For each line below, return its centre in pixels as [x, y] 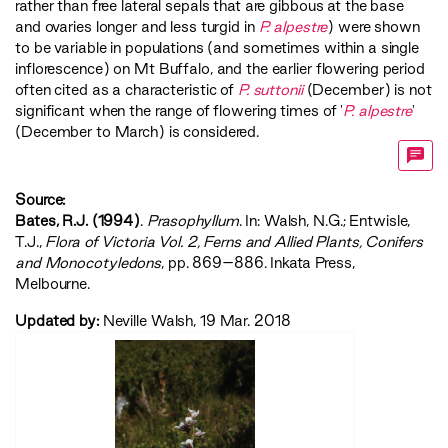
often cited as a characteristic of [126, 90]
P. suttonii [270, 90]
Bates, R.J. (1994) [77, 221]
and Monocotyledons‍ [88, 263]
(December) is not [367, 90]
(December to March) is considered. [137, 132]
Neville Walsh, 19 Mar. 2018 [196, 321]
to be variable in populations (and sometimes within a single [217, 48]
